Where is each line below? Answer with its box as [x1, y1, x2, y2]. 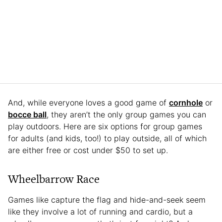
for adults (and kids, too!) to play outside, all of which [8, 133, 207, 143]
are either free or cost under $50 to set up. [8, 145, 170, 155]
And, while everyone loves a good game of [8, 97, 169, 108]
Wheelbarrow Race [8, 170, 100, 187]
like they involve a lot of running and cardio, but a [8, 206, 193, 217]
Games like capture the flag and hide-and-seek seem [8, 194, 206, 205]
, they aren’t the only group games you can [47, 109, 206, 119]
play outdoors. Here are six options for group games [8, 121, 202, 131]
